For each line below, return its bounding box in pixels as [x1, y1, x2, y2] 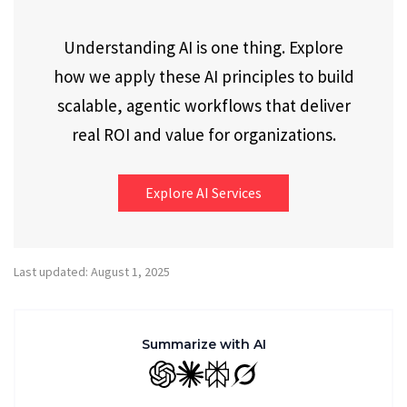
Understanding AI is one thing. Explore [64, 35, 343, 58]
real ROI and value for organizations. [71, 123, 336, 145]
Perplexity [216, 376, 273, 391]
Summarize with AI [141, 336, 266, 352]
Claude [189, 376, 226, 391]
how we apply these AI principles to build [53, 65, 354, 87]
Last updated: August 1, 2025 [14, 263, 170, 280]
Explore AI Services [145, 184, 262, 202]
